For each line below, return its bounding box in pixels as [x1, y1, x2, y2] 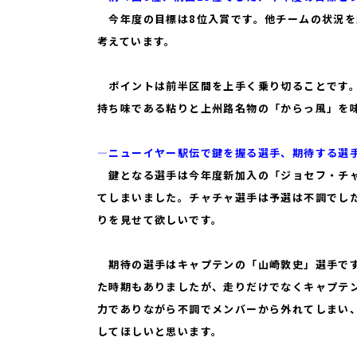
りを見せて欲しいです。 [97, 212, 223, 228]
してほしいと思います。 [97, 324, 223, 339]
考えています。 [97, 33, 176, 49]
